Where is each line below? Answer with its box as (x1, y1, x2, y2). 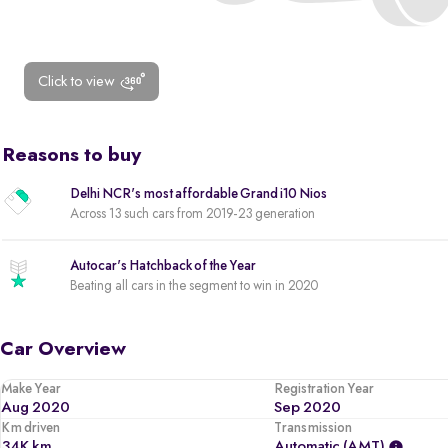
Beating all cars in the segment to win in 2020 (70, 278, 318, 293)
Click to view (38, 73, 115, 90)
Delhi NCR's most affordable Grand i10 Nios (70, 187, 327, 201)
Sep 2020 (274, 399, 342, 416)
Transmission (274, 420, 353, 435)
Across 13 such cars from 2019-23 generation (70, 207, 315, 221)
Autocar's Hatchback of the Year (70, 258, 256, 273)
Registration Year (274, 381, 375, 396)
